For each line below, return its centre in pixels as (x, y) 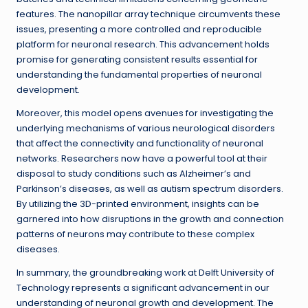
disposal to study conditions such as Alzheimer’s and (134, 174)
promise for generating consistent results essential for (137, 60)
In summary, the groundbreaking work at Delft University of (145, 273)
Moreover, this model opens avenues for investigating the (145, 113)
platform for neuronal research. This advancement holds (143, 45)
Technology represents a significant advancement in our (143, 288)
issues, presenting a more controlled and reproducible (139, 30)
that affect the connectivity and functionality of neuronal (140, 144)
